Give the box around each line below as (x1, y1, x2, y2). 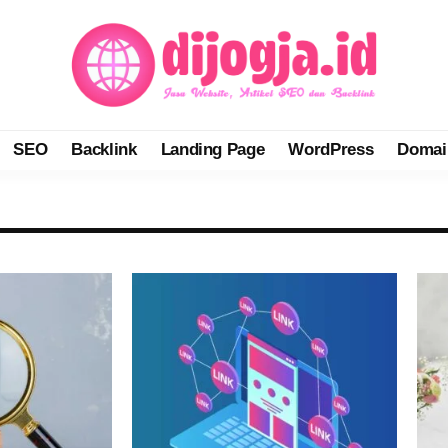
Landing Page (160, 140, 265, 160)
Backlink (71, 140, 137, 160)
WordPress (288, 140, 374, 160)
